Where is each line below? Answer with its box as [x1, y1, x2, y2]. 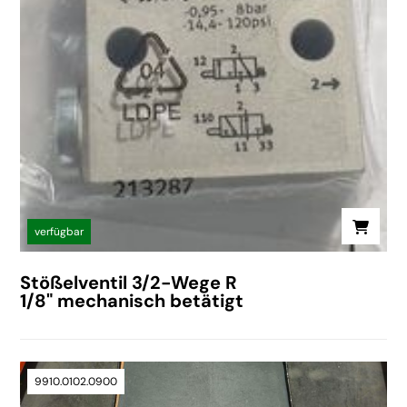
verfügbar [35, 223, 84, 239]
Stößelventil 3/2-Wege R [20, 270, 238, 294]
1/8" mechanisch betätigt [20, 288, 244, 313]
